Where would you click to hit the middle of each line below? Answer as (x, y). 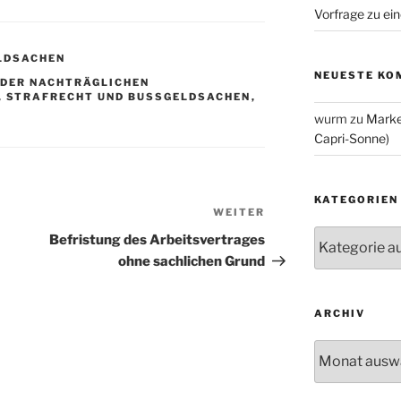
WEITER (239, 213)
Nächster (297, 215)
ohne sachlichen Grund (192, 262)
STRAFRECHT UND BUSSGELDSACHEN (124, 97)
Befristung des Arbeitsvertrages (158, 240)
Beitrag (290, 236)
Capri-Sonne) (351, 138)
